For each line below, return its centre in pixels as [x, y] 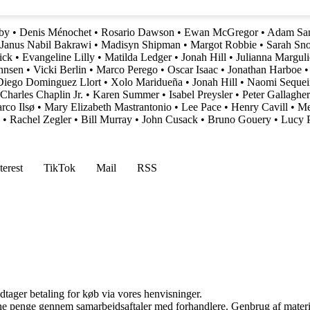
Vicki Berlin [60, 69]
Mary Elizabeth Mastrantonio [108, 107]
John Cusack [170, 119]
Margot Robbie [224, 44]
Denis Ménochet [55, 32]
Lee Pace [201, 107]
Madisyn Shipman [141, 44]
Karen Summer [126, 94]
